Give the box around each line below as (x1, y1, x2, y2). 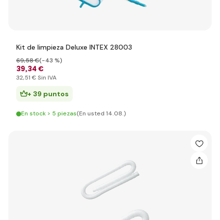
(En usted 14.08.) (77, 110, 126, 117)
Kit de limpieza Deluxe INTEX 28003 (16, 43, 132, 52)
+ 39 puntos (27, 89, 69, 98)
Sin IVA (36, 74, 56, 82)
